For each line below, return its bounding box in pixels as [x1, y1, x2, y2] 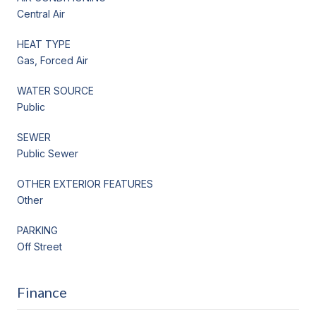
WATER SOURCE [17, 84, 94, 97]
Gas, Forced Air [17, 54, 88, 66]
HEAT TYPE [17, 37, 71, 50]
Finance [17, 283, 67, 300]
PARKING [17, 224, 58, 236]
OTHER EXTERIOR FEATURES [17, 177, 153, 190]
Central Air [17, 7, 65, 20]
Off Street [17, 240, 62, 253]
